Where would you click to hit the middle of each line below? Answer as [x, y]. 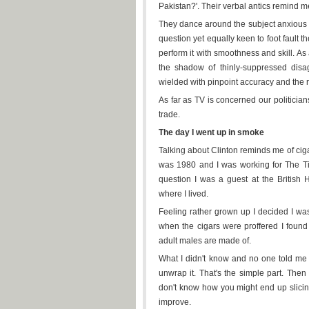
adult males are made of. [205, 241]
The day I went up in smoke [211, 132]
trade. [169, 114]
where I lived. [183, 194]
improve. [175, 302]
